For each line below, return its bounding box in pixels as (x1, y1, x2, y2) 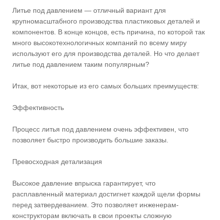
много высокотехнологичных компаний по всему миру (12, 38, 187, 47)
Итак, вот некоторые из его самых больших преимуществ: (12, 82, 199, 90)
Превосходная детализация (12, 157, 102, 165)
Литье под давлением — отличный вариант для (12, 6, 166, 14)
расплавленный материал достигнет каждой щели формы (12, 190, 200, 198)
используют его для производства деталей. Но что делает (12, 49, 199, 57)
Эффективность (12, 103, 64, 111)
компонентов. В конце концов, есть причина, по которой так (12, 27, 205, 36)
